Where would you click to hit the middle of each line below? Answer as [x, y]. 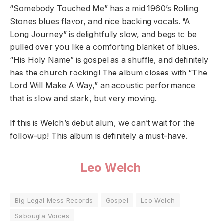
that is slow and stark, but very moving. [84, 98]
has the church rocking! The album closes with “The [109, 73]
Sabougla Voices [42, 215]
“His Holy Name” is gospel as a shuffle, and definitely [109, 60]
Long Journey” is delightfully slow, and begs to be [103, 34]
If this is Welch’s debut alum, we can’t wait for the [103, 123]
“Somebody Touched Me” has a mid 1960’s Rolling [104, 8]
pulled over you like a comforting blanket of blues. [105, 47]
